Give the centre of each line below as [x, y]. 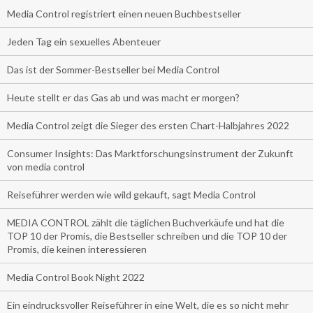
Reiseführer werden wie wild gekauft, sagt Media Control [131, 195]
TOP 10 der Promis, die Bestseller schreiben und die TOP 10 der [147, 236]
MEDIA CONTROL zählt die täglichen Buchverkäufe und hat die [146, 223]
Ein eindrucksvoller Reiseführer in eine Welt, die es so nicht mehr [148, 305]
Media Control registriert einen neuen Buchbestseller [124, 14]
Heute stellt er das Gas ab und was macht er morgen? [123, 98]
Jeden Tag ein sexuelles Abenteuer [84, 42]
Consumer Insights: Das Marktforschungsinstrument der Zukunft [150, 154]
